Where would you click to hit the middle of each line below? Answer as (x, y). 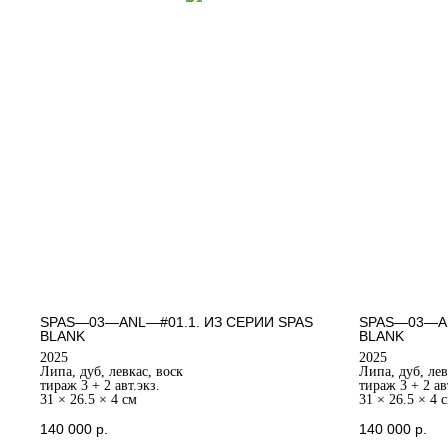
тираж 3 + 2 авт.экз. (100, 385)
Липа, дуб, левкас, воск (111, 371)
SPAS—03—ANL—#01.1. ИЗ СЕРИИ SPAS (176, 321)
